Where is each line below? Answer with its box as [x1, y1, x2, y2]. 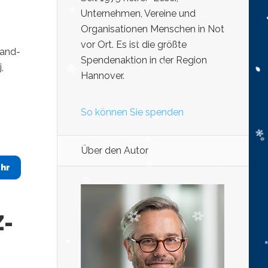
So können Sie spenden [81, 106, 184, 118]
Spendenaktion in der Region [81, 54, 207, 66]
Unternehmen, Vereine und [81, 8, 196, 20]
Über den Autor [81, 145, 148, 157]
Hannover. [81, 70, 124, 82]
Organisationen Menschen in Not [81, 23, 224, 35]
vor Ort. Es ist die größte [81, 39, 187, 51]
